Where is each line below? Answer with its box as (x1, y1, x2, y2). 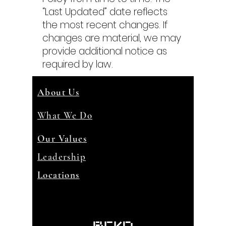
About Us (37, 86, 80, 98)
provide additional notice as (42, 44, 167, 58)
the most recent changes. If (42, 18, 167, 32)
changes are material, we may (42, 31, 181, 45)
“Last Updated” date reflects (42, 5, 167, 19)
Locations (37, 169, 80, 181)
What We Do (37, 109, 92, 121)
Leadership (37, 151, 86, 162)
